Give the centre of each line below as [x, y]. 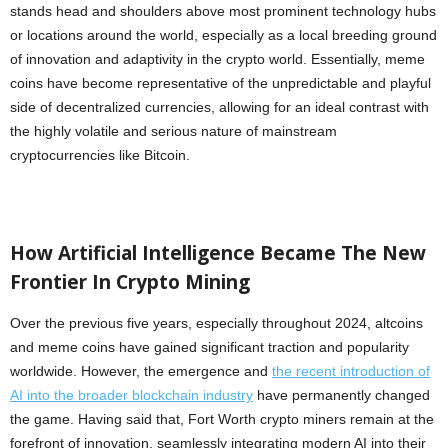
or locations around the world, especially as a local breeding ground [223, 35]
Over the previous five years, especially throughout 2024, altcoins [216, 323]
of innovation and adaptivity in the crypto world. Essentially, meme [217, 59]
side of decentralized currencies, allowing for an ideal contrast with [219, 107]
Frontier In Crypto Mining [130, 282]
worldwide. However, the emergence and [141, 371]
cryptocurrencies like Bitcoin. [100, 155]
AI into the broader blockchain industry [131, 395]
